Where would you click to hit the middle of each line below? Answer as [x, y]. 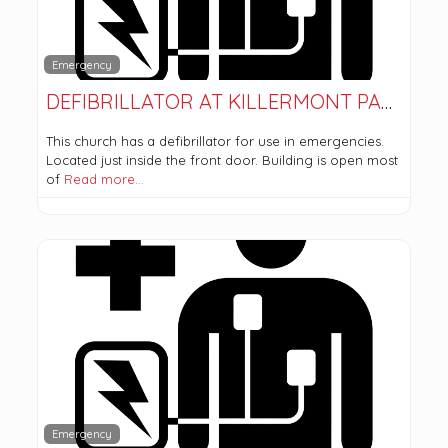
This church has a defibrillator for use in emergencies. [214, 141]
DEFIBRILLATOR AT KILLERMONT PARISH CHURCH [386, 102]
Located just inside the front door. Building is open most [221, 160]
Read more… [103, 179]
